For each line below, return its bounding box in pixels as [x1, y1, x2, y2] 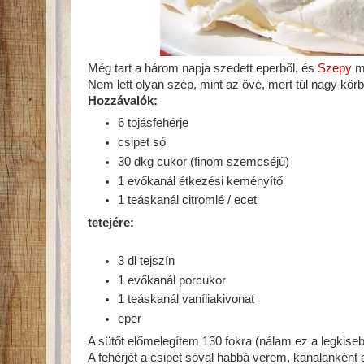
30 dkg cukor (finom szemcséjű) [118, 154, 290, 168]
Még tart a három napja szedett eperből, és [88, 62, 318, 75]
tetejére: [88, 215, 134, 229]
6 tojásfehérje [118, 116, 189, 130]
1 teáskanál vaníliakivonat [118, 292, 255, 306]
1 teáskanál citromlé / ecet [118, 193, 258, 207]
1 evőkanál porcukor [118, 273, 227, 287]
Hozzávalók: [88, 94, 158, 107]
